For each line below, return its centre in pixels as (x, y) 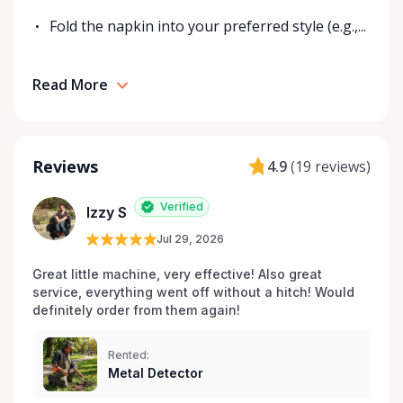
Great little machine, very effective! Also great (177, 274)
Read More (70, 85)
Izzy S (107, 213)
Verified (182, 207)
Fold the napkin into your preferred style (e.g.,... (208, 27)
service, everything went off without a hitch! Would (193, 292)
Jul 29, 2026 (190, 239)
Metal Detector (156, 373)
